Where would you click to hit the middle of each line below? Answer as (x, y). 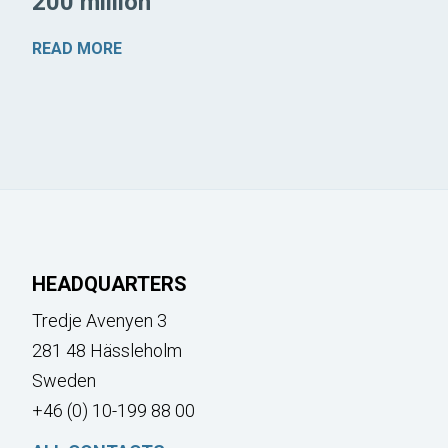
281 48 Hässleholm (107, 350)
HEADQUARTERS (109, 283)
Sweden (64, 380)
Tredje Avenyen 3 (99, 320)
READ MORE (77, 48)
